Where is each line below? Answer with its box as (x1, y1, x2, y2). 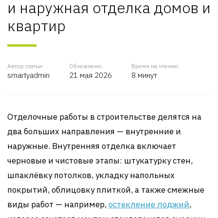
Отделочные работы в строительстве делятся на (7, 111, 201, 122)
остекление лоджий (109, 199, 189, 210)
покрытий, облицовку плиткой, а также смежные (7, 184, 204, 195)
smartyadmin (7, 71, 50, 80)
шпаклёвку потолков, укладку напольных (7, 170, 175, 181)
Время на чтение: (131, 62, 180, 70)
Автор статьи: (7, 62, 43, 70)
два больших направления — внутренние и (7, 126, 181, 137)
